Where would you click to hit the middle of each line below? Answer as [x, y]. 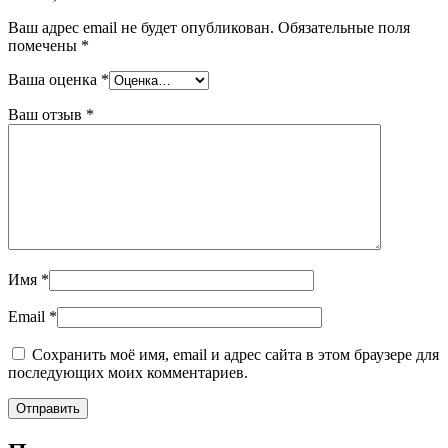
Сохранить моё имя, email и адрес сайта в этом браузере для [235, 354]
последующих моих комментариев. [128, 372]
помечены [44, 45]
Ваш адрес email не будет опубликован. [141, 27]
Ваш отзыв [47, 114]
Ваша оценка [54, 79]
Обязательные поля [344, 27]
